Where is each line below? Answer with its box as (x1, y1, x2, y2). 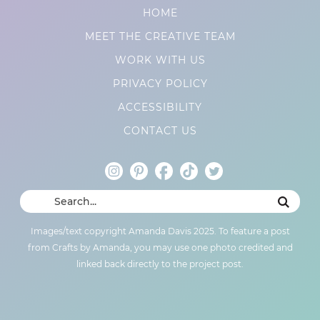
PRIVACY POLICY (112, 76, 208, 90)
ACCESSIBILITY (118, 100, 202, 114)
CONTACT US (123, 124, 197, 137)
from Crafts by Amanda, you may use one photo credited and (27, 241, 293, 253)
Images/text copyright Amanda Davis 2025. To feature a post (30, 225, 290, 236)
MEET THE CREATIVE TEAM (84, 29, 236, 43)
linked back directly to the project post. (76, 258, 244, 269)
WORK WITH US (114, 53, 206, 66)
